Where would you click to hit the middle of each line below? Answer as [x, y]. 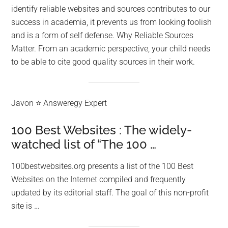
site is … [25, 206]
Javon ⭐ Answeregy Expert [59, 103]
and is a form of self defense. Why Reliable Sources [103, 36]
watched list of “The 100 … [84, 144]
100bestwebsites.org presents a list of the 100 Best [103, 166]
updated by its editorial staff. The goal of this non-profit [110, 192]
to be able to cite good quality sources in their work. [103, 62]
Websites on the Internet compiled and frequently [99, 179]
